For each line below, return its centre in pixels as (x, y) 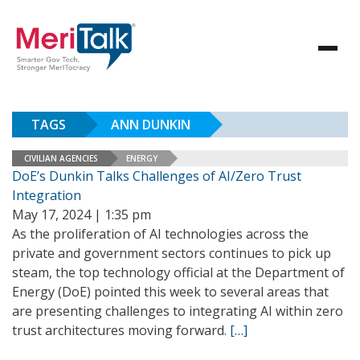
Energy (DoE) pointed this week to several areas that (170, 292)
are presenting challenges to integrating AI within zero (178, 311)
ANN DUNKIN (151, 125)
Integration (47, 195)
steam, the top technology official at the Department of (178, 272)
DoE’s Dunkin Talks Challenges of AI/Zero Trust (157, 176)
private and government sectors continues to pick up (172, 253)
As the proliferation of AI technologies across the (160, 234)
